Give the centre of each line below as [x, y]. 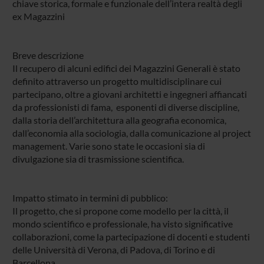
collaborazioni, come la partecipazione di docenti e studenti [131, 236]
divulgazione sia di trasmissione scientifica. [98, 159]
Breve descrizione [48, 55]
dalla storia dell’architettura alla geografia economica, [119, 120]
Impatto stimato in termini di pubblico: [90, 197]
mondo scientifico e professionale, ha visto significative [122, 223]
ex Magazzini [38, 16]
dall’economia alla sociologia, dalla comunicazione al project [131, 133]
